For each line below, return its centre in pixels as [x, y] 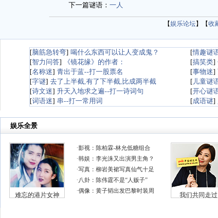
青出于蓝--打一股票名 [90, 72]
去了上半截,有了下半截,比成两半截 [103, 82]
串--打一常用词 [80, 101]
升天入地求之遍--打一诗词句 [100, 91]
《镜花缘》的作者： [94, 62]
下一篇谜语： [89, 5]
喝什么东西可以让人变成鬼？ [115, 52]
